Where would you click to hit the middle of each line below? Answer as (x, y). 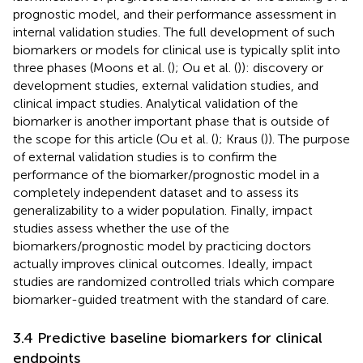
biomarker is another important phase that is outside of (171, 121)
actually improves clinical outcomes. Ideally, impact (163, 263)
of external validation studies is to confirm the (145, 156)
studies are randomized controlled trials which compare (174, 281)
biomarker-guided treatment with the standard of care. (171, 299)
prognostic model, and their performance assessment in (175, 14)
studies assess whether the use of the (121, 228)
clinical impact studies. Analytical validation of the (156, 103)
